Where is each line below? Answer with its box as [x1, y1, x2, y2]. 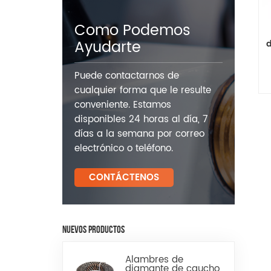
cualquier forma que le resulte [74, 82, 212, 98]
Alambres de [125, 252, 183, 268]
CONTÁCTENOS [88, 169, 159, 185]
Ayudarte [74, 35, 142, 60]
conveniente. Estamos [74, 97, 172, 113]
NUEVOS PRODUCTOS [62, 223, 125, 235]
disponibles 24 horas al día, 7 [74, 111, 208, 127]
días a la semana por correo [74, 126, 205, 142]
